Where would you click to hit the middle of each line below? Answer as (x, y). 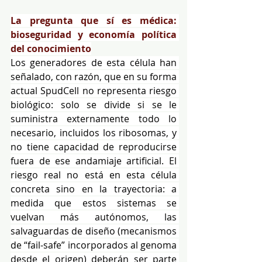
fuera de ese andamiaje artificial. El (94, 161)
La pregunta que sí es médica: (94, 20)
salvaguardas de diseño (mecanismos (94, 231)
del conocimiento (51, 48)
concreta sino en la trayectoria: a (94, 189)
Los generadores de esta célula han (94, 62)
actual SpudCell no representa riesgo (94, 90)
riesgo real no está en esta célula (94, 175)
